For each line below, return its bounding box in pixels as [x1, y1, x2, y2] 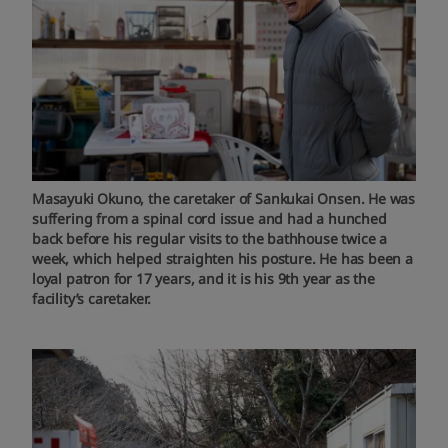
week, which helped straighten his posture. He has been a [32, 248, 413, 268]
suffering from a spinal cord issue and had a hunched [32, 208, 387, 228]
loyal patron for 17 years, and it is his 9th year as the [32, 268, 375, 288]
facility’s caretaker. [32, 288, 152, 308]
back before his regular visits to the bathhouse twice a [32, 228, 388, 248]
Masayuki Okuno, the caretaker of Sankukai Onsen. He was [32, 188, 416, 208]
